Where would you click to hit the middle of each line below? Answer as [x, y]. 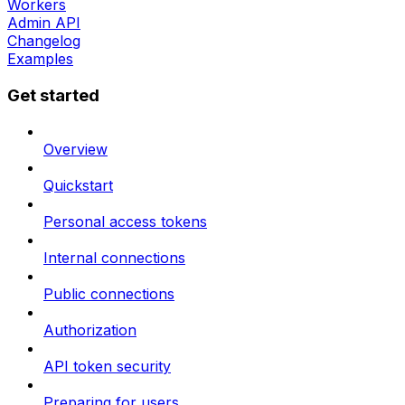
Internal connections [114, 258]
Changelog [44, 40]
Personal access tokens [125, 222]
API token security [107, 367]
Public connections [109, 294]
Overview [75, 150]
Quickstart [78, 186]
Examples [40, 58]
